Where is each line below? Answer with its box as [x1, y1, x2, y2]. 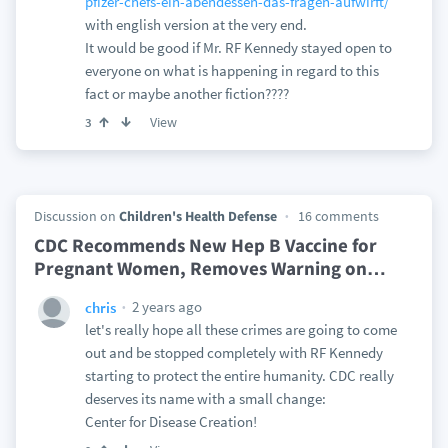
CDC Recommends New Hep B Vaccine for [33, 233, 377, 257]
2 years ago [128, 297, 202, 316]
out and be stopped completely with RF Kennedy [84, 343, 383, 362]
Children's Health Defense [118, 207, 277, 225]
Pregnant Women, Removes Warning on [33, 256, 367, 280]
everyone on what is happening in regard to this [84, 61, 379, 80]
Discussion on [33, 207, 119, 225]
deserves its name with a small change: [84, 389, 326, 408]
